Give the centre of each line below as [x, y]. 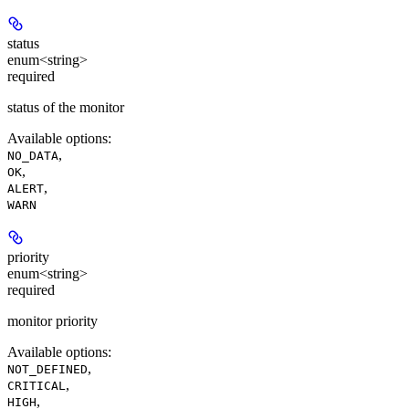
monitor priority [52, 321]
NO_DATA [33, 156]
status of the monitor [66, 108]
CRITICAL [37, 386]
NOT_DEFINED [47, 370]
